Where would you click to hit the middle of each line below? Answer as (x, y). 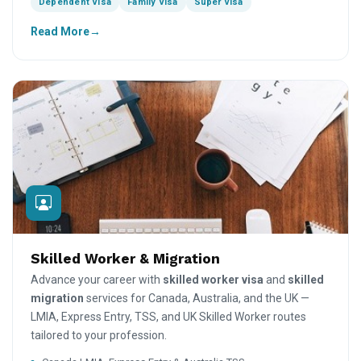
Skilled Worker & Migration (125, 258)
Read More (60, 31)
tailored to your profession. (99, 335)
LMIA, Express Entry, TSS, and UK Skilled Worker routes (168, 316)
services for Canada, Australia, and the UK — (197, 298)
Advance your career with (97, 279)
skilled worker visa (213, 279)
